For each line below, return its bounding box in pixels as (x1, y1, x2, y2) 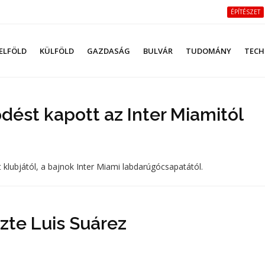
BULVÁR (143, 46, 173, 56)
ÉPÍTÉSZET (231, 8, 260, 16)
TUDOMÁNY (186, 46, 231, 56)
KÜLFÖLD (40, 46, 74, 56)
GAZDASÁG (87, 46, 130, 56)
